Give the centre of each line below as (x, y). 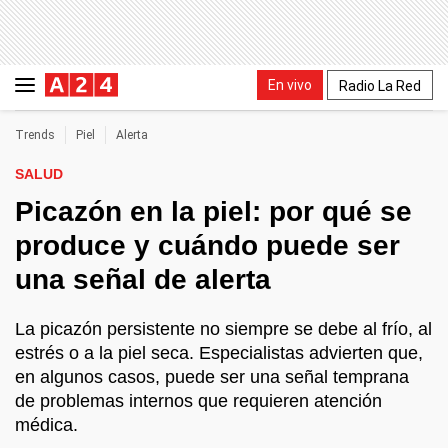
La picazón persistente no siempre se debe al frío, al (223, 329)
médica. (46, 425)
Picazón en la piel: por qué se (213, 211)
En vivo (290, 84)
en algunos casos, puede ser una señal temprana (212, 377)
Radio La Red (380, 85)
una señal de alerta (143, 279)
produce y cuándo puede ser (207, 245)
